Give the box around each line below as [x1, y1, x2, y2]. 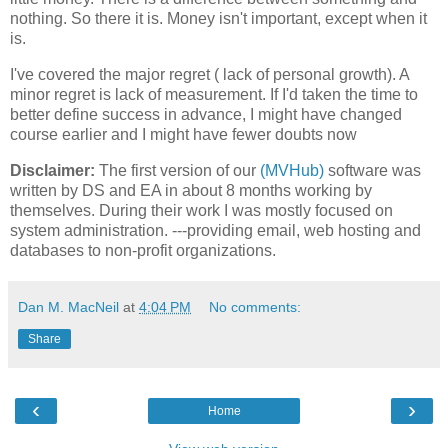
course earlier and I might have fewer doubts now [10, 126, 357, 144]
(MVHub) [260, 161, 324, 179]
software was [324, 161, 421, 179]
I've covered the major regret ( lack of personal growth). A [10, 66, 409, 84]
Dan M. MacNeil [18, 298, 119, 315]
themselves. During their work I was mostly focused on [10, 201, 393, 219]
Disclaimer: [10, 161, 99, 179]
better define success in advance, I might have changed [10, 106, 402, 124]
